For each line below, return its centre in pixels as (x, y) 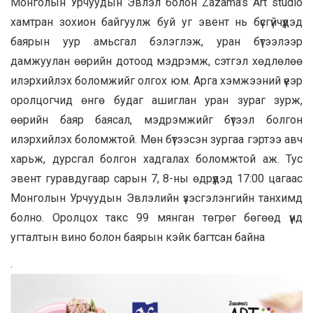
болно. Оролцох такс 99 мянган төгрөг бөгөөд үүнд (156, 218)
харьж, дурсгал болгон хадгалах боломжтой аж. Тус (156, 159)
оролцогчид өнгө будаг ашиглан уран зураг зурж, (156, 101)
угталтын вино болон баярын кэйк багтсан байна (138, 238)
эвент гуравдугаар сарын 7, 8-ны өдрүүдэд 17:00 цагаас (156, 179)
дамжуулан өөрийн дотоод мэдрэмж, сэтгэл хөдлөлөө (156, 61)
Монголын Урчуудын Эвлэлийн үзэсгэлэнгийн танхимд (156, 198)
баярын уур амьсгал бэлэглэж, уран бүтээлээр (156, 42)
